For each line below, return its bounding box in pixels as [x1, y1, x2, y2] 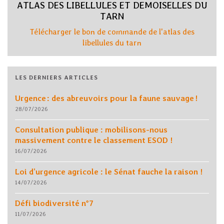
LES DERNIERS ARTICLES [15, 74, 98, 81]
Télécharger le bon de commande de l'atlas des [29, 27, 194, 37]
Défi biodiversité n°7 [15, 198, 93, 208]
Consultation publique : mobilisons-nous [15, 125, 167, 135]
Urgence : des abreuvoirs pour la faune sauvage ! [15, 93, 197, 103]
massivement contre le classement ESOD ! [15, 135, 172, 145]
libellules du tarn [82, 38, 141, 48]
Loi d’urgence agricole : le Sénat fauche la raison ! [15, 167, 202, 177]
